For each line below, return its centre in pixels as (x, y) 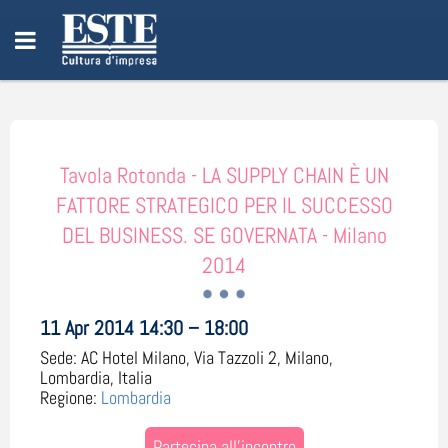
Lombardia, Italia (96, 377)
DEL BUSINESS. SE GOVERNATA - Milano (224, 235)
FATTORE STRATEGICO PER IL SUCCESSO (224, 205)
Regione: (68, 397)
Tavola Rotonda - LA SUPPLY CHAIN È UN (224, 175)
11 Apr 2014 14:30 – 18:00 (144, 328)
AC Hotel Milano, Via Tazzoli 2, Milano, (207, 357)
